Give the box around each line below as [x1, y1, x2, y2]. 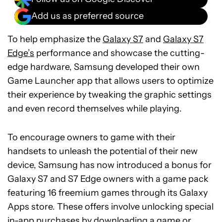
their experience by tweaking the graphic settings [7, 89, 212, 100]
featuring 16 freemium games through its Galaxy [7, 187, 208, 198]
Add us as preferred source [31, 10, 144, 22]
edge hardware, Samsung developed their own [7, 61, 200, 72]
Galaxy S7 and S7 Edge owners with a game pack [7, 173, 209, 184]
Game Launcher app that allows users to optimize [7, 75, 214, 86]
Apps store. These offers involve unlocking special [7, 201, 214, 212]
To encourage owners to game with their [7, 131, 175, 143]
